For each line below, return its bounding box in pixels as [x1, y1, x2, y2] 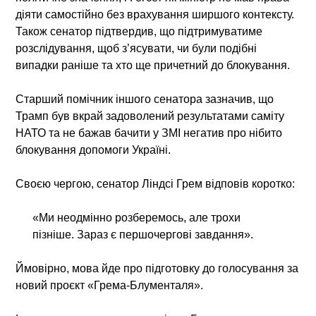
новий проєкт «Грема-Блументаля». [16, 279, 204, 291]
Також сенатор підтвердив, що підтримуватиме [16, 25, 263, 37]
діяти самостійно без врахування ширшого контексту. [16, 8, 295, 20]
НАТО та [16, 126, 63, 139]
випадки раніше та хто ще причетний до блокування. [16, 59, 291, 71]
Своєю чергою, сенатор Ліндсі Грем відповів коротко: [16, 177, 296, 190]
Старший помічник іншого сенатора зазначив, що [16, 92, 274, 105]
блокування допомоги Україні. [16, 143, 171, 156]
